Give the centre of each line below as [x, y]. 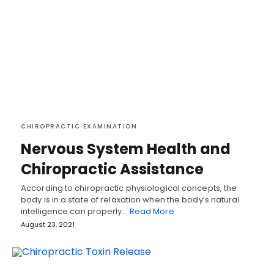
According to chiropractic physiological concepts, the [129, 188]
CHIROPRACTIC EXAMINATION [79, 127]
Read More [152, 212]
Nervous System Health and [126, 149]
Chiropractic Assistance [112, 169]
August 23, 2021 [48, 225]
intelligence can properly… [75, 212]
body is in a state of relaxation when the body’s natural [130, 200]
